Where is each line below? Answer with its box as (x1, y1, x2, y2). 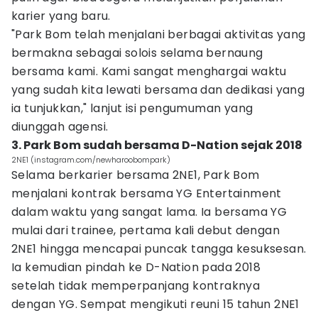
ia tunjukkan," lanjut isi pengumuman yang (11, 100, 253, 116)
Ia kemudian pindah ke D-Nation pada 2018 (11, 259, 261, 275)
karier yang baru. (11, 8, 111, 24)
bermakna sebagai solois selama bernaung (11, 45, 263, 61)
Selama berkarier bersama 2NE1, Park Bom (11, 167, 260, 183)
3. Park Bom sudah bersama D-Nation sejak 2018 (11, 137, 302, 153)
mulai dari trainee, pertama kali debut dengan (11, 222, 280, 238)
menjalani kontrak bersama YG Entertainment (11, 185, 282, 202)
